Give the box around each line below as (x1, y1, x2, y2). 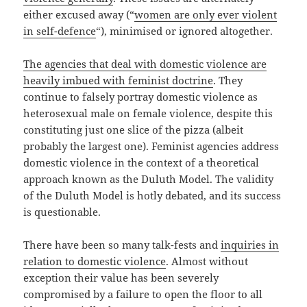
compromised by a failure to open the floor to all (23, 286, 263, 301)
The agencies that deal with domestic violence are (23, 56, 267, 71)
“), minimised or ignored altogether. (96, 23, 273, 38)
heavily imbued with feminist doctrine (23, 73, 214, 87)
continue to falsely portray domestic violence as (23, 89, 258, 103)
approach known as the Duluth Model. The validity (23, 171, 274, 186)
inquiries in (221, 237, 280, 251)
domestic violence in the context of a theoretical (23, 155, 260, 169)
